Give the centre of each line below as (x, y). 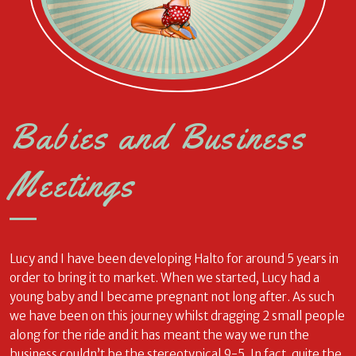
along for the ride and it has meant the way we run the (159, 335)
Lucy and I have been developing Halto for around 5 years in (174, 258)
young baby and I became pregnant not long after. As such (172, 296)
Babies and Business (158, 137)
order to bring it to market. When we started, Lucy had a (164, 277)
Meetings (73, 185)
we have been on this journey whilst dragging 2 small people (177, 315)
